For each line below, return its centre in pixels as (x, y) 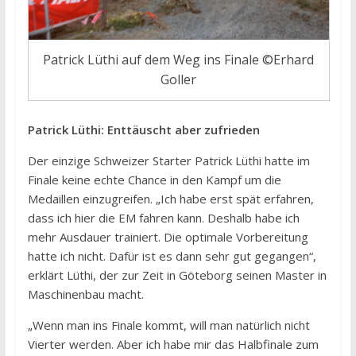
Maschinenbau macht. (85, 294)
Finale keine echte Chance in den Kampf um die (154, 179)
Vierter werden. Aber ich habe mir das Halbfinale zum (173, 344)
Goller (179, 79)
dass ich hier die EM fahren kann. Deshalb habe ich (163, 217)
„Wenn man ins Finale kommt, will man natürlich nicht (168, 325)
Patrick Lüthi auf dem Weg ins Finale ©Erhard (179, 59)
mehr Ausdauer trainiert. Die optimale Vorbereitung (168, 236)
